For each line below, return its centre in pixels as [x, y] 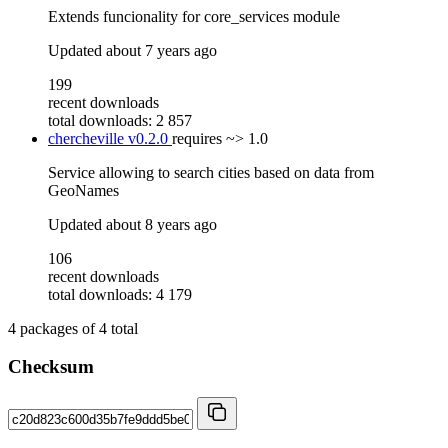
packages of [57, 328]
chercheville [88, 138]
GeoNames [83, 190]
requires [197, 138]
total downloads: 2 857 [120, 120]
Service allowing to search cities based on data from [211, 172]
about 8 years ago [161, 224]
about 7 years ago [161, 50]
